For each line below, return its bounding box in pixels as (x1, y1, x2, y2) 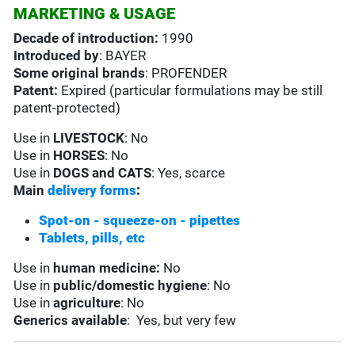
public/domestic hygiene (50, 277, 208, 294)
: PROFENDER (145, 65, 227, 82)
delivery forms (48, 182, 137, 199)
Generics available (13, 312, 128, 329)
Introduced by (13, 48, 100, 64)
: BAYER (99, 48, 147, 64)
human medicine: (50, 260, 164, 277)
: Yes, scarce (151, 165, 226, 181)
